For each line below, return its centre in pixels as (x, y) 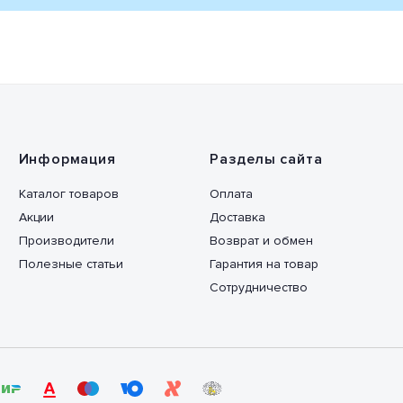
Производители (66, 241)
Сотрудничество (258, 287)
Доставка (237, 217)
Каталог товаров (68, 194)
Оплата (231, 194)
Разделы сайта (266, 159)
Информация (67, 159)
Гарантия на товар (264, 264)
